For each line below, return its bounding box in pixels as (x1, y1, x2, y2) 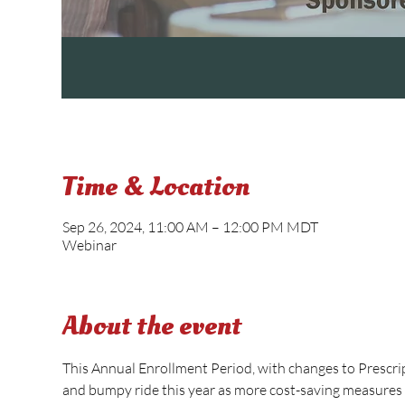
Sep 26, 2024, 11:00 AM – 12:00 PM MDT (61, 218, 318, 236)
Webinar (61, 236, 117, 254)
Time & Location (61, 168, 250, 205)
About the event (61, 307, 241, 344)
